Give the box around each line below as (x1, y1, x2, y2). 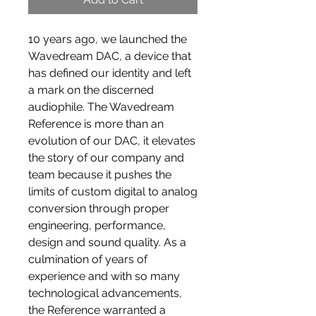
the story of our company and (28, 151, 184, 165)
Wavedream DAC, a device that (28, 49, 191, 63)
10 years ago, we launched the (28, 32, 187, 47)
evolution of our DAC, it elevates (28, 134, 195, 148)
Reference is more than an (28, 117, 164, 131)
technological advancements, (28, 286, 182, 300)
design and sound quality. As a (28, 236, 186, 250)
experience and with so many (28, 269, 180, 284)
